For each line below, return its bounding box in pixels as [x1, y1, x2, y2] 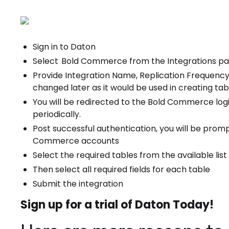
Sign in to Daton [33, 41, 96, 53]
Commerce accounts [33, 135, 119, 147]
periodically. [33, 108, 81, 120]
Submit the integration [33, 178, 123, 190]
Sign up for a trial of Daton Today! [20, 197, 215, 213]
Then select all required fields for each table [33, 164, 210, 175]
